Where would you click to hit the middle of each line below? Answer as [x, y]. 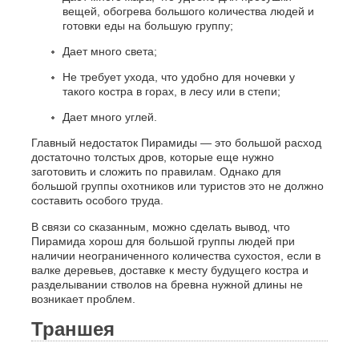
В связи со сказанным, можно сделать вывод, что [160, 227]
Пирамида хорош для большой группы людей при [163, 242]
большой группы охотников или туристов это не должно [177, 186]
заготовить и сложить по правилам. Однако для [156, 172]
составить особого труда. [97, 201]
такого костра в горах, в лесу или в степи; [171, 92]
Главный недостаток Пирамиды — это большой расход [176, 143]
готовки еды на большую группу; [147, 26]
